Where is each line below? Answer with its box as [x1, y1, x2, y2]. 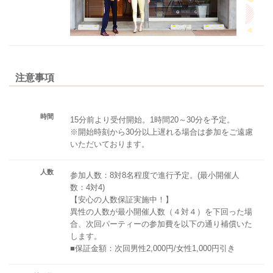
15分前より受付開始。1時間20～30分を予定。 [70, 115, 235, 124]
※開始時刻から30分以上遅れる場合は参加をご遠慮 [70, 127, 253, 136]
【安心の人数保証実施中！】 [70, 194, 173, 204]
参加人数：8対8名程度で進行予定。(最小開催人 [70, 170, 239, 180]
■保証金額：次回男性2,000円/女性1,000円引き [70, 243, 235, 253]
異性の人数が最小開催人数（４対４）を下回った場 [70, 207, 252, 216]
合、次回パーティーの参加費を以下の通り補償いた [70, 219, 252, 229]
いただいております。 [70, 139, 149, 149]
